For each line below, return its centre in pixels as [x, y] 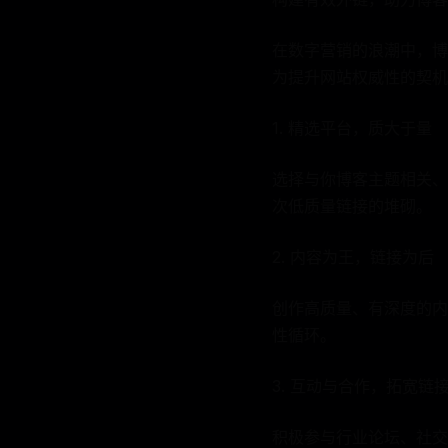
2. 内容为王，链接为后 [353, 257]
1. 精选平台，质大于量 [352, 128]
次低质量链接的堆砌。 [352, 206]
